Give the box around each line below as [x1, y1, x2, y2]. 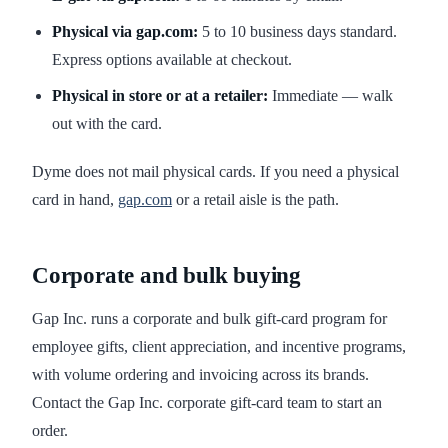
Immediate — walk [268, 87, 393, 105]
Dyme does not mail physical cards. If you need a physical [32, 163, 399, 181]
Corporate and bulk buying [32, 263, 301, 289]
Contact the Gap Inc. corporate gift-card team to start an [32, 394, 382, 412]
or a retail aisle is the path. [172, 191, 339, 209]
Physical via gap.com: [52, 23, 198, 41]
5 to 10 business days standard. [198, 23, 397, 41]
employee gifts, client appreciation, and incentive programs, [32, 338, 406, 356]
